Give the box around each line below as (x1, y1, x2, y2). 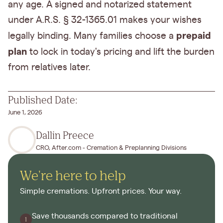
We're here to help (20, 167, 126, 184)
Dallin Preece (36, 128, 94, 141)
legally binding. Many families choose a (8, 31, 176, 41)
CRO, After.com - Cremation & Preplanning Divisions (36, 144, 187, 151)
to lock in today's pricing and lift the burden (27, 47, 215, 57)
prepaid (176, 30, 211, 41)
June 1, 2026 (8, 110, 42, 116)
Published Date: (8, 94, 78, 106)
